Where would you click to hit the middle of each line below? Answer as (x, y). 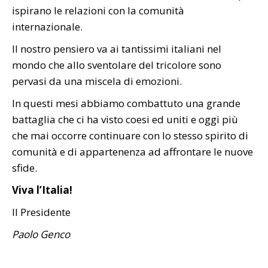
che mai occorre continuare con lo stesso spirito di (130, 136)
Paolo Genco (41, 234)
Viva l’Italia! (42, 190)
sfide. (25, 168)
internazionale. (47, 27)
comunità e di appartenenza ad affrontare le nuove (133, 152)
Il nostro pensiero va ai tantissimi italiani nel (117, 49)
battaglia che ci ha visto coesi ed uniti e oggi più (125, 120)
